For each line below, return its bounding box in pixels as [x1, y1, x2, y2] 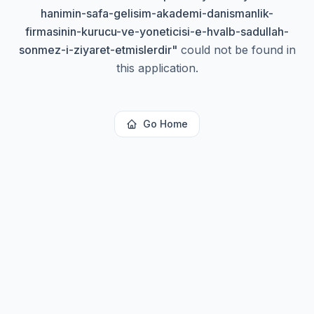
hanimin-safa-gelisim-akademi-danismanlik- [41, 6, 273, 20]
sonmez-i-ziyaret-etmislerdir [18, 43, 172, 57]
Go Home [143, 118, 188, 130]
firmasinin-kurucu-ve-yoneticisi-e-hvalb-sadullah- [25, 25, 289, 39]
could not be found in [177, 43, 296, 57]
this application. [116, 61, 198, 75]
